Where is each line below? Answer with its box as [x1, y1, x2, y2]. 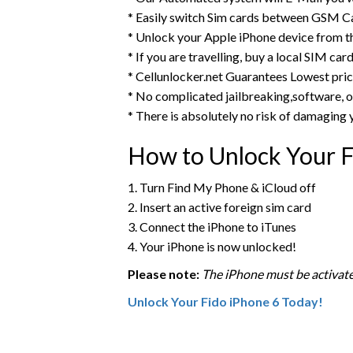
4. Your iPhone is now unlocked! [128, 239, 296, 254]
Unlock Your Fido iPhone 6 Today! [128, 294, 323, 309]
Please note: [128, 266, 199, 281]
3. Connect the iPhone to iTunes [128, 219, 296, 234]
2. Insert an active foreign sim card [128, 199, 311, 214]
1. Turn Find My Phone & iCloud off [128, 180, 316, 195]
